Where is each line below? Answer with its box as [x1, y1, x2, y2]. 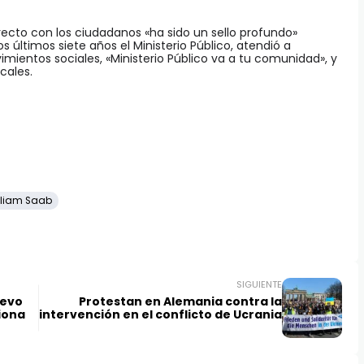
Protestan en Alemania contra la [78, 293, 282, 310]
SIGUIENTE [236, 278, 282, 292]
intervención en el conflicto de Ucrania [38, 306, 282, 323]
